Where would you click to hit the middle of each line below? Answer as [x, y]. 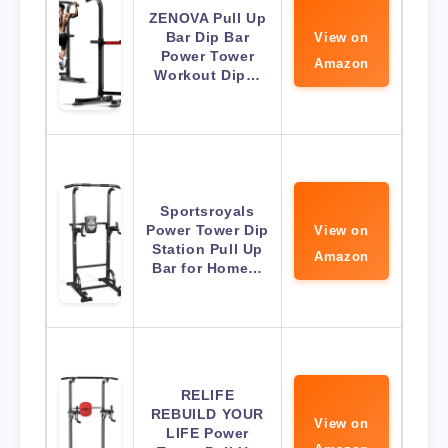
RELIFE [207, 395]
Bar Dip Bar [207, 37]
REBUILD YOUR [207, 414]
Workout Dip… [207, 75]
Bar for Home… [207, 268]
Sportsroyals [207, 211]
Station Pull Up [207, 249]
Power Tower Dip [207, 230]
